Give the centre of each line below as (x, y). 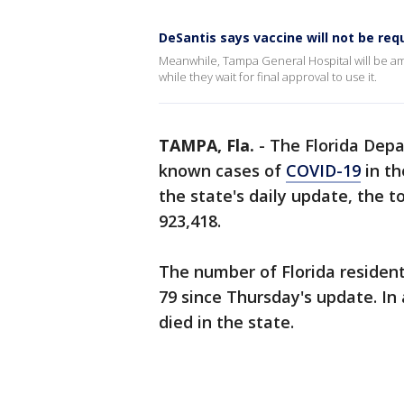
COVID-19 (323, 170)
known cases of (222, 170)
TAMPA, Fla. (207, 145)
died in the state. (229, 322)
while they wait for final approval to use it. (268, 77)
